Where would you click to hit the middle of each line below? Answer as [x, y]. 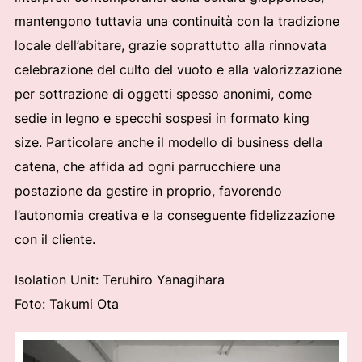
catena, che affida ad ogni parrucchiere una [147, 167]
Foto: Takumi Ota [66, 304]
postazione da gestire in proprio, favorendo [148, 191]
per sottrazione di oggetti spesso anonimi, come [163, 94]
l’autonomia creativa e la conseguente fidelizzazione [174, 215]
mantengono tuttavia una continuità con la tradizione [177, 21]
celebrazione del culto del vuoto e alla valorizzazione [178, 70]
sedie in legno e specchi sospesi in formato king [162, 118]
